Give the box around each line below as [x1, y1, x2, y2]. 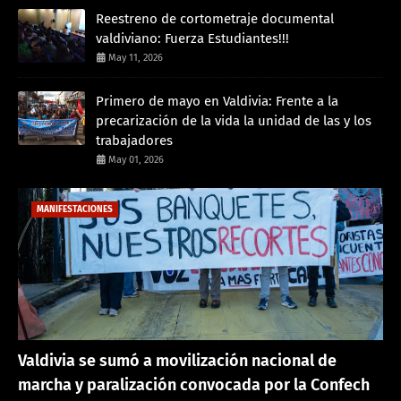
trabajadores [96, 132, 173, 149]
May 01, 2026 [108, 153, 164, 166]
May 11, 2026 [108, 51, 163, 64]
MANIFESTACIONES [37, 203, 113, 215]
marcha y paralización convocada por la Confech [18, 374, 370, 395]
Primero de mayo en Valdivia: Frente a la [96, 92, 338, 109]
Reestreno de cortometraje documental [96, 10, 334, 27]
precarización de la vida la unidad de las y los [96, 112, 371, 129]
